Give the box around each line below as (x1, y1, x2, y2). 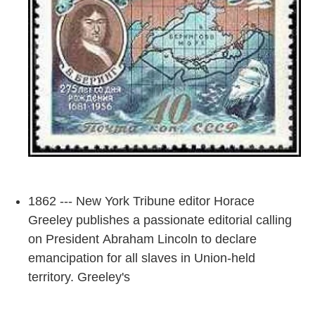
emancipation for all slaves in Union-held (28, 250, 255, 265)
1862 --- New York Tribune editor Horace (28, 193, 255, 208)
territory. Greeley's (28, 269, 134, 284)
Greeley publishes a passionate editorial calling (28, 212, 292, 227)
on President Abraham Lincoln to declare (28, 231, 257, 246)
